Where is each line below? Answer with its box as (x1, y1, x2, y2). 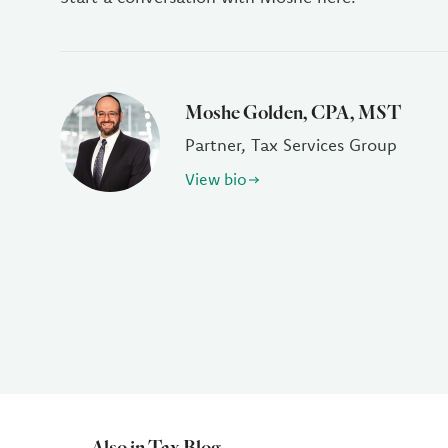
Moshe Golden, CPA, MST (185, 100, 401, 124)
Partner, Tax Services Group (185, 134, 397, 155)
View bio (185, 169, 247, 189)
